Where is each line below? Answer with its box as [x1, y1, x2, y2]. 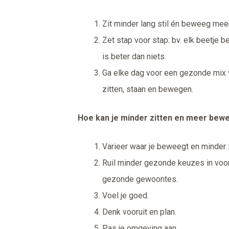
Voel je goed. [102, 191, 149, 201]
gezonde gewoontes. [102, 174, 178, 185]
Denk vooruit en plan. [102, 207, 176, 217]
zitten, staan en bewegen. [102, 84, 193, 95]
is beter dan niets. [102, 52, 166, 62]
